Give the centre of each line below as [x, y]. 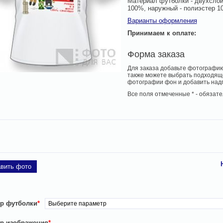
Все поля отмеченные [159, 94]
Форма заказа [156, 54]
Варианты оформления [162, 21]
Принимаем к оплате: [162, 33]
